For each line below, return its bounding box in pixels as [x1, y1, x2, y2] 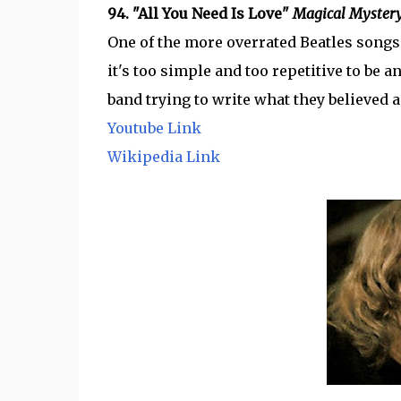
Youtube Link [107, 119, 201, 137]
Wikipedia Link [107, 148, 220, 166]
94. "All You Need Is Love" [107, 4, 293, 22]
